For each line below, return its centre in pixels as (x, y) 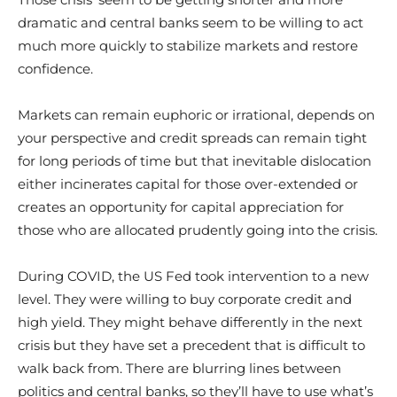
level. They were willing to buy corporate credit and (185, 299)
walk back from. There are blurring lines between (179, 368)
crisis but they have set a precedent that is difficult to (191, 345)
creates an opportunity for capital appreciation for (181, 207)
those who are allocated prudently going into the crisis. (198, 230)
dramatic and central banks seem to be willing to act (191, 23)
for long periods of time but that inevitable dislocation (195, 161)
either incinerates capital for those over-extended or (188, 184)
